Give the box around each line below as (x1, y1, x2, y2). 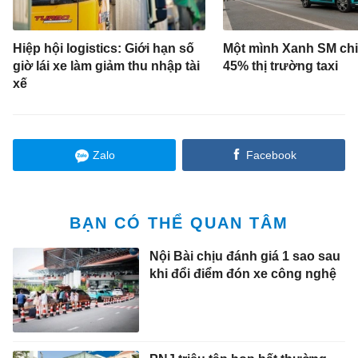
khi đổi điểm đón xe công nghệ (149, 267, 336, 281)
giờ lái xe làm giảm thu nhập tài (13, 59, 201, 74)
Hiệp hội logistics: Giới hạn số (13, 42, 195, 56)
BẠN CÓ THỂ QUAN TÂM (70, 214, 288, 233)
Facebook (245, 149, 296, 162)
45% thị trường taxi (222, 59, 338, 74)
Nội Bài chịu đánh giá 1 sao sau (149, 249, 340, 264)
